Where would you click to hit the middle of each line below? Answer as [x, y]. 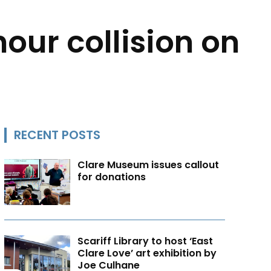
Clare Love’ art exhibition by [147, 253]
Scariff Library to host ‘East [145, 241]
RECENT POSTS [57, 135]
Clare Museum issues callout [149, 165]
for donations [112, 177]
